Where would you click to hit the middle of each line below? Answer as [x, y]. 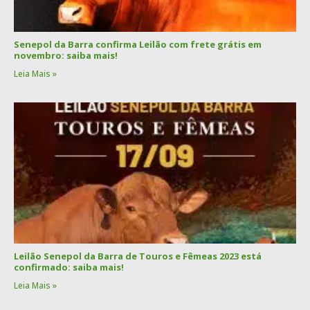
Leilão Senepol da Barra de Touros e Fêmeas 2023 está [138, 256]
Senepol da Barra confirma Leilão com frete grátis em [138, 44]
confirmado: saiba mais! [69, 267]
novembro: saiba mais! [66, 55]
